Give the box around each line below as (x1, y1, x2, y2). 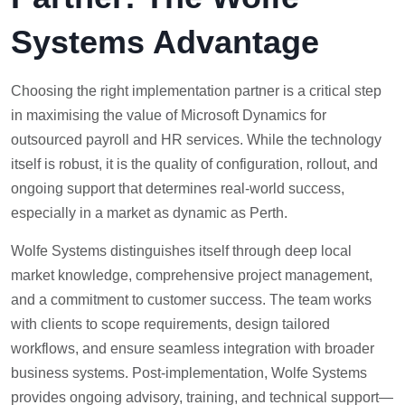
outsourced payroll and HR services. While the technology (11, 132, 381, 148)
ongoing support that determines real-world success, (11, 181, 344, 197)
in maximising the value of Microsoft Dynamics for (11, 108, 326, 124)
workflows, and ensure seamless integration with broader (11, 341, 374, 357)
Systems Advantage (11, 24, 319, 61)
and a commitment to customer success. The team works (11, 292, 372, 308)
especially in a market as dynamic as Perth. (11, 205, 287, 221)
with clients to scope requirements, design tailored (11, 316, 330, 333)
